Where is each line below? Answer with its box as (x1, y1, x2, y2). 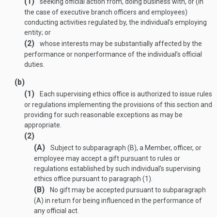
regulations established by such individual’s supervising (34, 165, 201, 172)
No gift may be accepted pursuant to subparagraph (48, 186, 206, 194)
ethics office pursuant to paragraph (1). (34, 175, 153, 183)
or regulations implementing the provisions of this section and (24, 101, 212, 108)
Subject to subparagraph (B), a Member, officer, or (49, 144, 201, 152)
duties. (24, 61, 45, 68)
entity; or (24, 29, 51, 36)
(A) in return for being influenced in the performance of (34, 197, 202, 204)
